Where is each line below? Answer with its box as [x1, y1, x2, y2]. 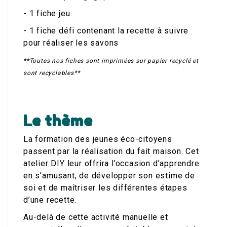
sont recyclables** [23, 69, 80, 77]
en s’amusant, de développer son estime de [23, 171, 195, 181]
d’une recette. [23, 195, 77, 205]
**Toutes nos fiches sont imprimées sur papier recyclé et [23, 57, 199, 65]
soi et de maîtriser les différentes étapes [23, 183, 187, 193]
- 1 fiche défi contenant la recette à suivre [23, 26, 189, 36]
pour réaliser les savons [23, 38, 119, 48]
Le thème [23, 111, 93, 130]
